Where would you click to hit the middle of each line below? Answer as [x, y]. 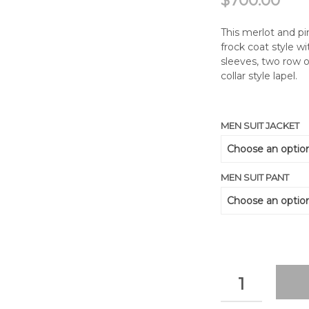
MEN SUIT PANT [255, 177]
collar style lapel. [259, 76]
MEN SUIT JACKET [260, 126]
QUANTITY [243, 276]
